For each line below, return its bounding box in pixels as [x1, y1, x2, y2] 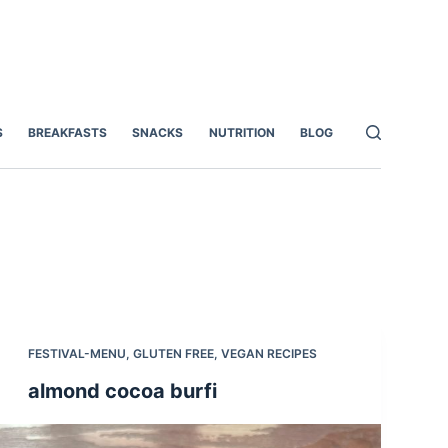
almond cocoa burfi [27, 379, 217, 404]
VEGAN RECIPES [220, 346, 317, 362]
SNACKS [132, 125, 184, 141]
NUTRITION [208, 125, 275, 141]
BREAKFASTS [27, 125, 107, 141]
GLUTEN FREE [132, 346, 214, 362]
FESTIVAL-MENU [27, 346, 126, 362]
